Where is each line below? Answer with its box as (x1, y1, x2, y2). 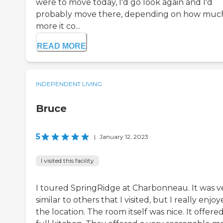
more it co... (36, 21, 80, 31)
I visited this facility (41, 157, 94, 165)
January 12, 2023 (100, 133, 148, 141)
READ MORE (37, 42, 86, 51)
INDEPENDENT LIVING (36, 80, 102, 88)
